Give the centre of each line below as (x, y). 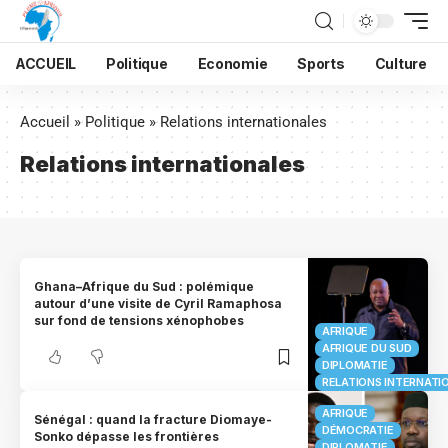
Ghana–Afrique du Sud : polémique (144, 287)
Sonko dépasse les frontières (127, 437)
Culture (400, 63)
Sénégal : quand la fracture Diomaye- (153, 420)
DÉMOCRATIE (358, 429)
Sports (321, 63)
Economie (232, 63)
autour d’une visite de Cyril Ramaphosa (158, 304)
